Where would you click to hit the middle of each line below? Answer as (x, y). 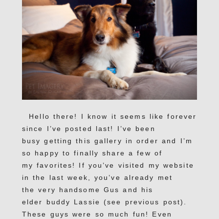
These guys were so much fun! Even (97, 214)
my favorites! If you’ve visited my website (108, 165)
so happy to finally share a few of (92, 153)
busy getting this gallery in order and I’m (107, 141)
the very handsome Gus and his (88, 189)
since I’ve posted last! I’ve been (88, 128)
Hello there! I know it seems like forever (109, 116)
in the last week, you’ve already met (97, 177)
